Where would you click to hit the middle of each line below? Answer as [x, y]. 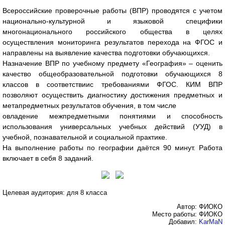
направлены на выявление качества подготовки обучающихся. [106, 53]
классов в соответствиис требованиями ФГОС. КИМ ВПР [113, 85]
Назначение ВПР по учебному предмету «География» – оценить [113, 64]
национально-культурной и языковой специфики [113, 21]
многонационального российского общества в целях [113, 32]
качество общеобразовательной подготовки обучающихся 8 [113, 74]
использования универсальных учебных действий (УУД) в [113, 127]
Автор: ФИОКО [200, 207]
